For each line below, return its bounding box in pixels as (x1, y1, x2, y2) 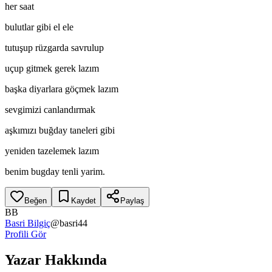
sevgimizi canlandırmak (5, 104, 95, 115)
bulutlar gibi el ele (5, 21, 73, 32)
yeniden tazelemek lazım (5, 145, 99, 156)
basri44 (59, 217, 87, 228)
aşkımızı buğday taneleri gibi (5, 124, 115, 135)
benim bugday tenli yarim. (5, 166, 105, 177)
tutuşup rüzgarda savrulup (5, 42, 104, 53)
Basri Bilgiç (5, 217, 50, 228)
